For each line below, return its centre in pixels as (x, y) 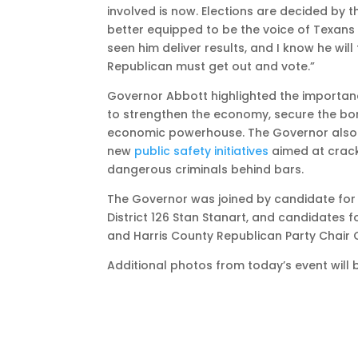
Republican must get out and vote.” (211, 66)
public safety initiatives (202, 151)
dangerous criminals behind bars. (206, 169)
